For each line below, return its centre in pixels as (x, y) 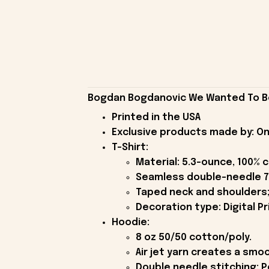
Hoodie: (130, 222)
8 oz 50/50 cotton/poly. (193, 237)
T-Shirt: (130, 147)
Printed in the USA (156, 117)
